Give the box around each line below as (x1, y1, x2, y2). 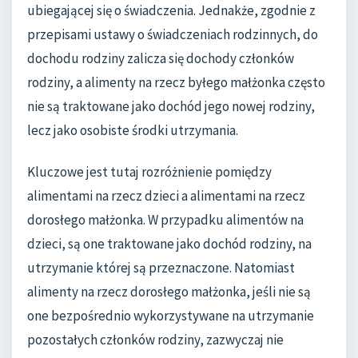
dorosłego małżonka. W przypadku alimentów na (27, 211, 304, 229)
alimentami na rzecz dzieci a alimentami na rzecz (27, 187, 305, 205)
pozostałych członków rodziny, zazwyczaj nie (27, 331, 284, 349)
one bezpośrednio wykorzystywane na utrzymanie (27, 307, 314, 325)
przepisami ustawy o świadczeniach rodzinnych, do (27, 26, 318, 44)
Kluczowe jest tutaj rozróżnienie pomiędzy (27, 163, 272, 181)
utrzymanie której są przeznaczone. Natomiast (27, 259, 295, 277)
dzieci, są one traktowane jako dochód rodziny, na (27, 235, 312, 253)
